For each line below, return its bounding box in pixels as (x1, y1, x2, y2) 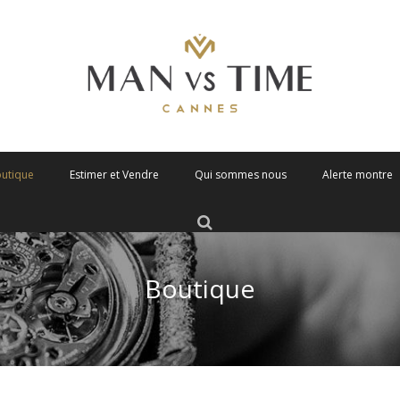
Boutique (145, 271, 255, 305)
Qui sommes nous (194, 167, 287, 183)
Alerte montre (321, 167, 393, 183)
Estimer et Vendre (69, 167, 159, 183)
